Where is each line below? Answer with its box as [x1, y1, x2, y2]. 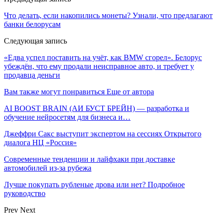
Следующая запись [4, 36, 67, 45]
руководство [4, 189, 45, 197]
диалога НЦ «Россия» [4, 138, 77, 147]
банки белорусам [4, 20, 61, 28]
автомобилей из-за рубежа [4, 163, 91, 172]
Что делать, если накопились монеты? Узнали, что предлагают [4, 11, 213, 20]
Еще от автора [107, 87, 154, 96]
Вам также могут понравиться [4, 87, 105, 96]
